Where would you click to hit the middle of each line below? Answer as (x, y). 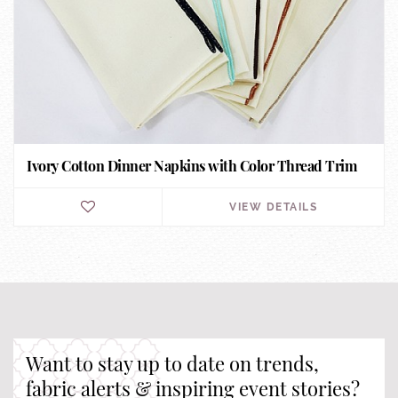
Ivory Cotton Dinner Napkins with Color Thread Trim (191, 165)
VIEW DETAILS (273, 207)
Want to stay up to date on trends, (172, 363)
